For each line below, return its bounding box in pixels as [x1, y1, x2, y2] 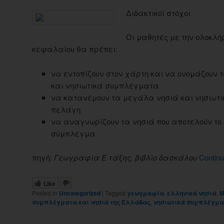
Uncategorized [59, 188, 100, 198]
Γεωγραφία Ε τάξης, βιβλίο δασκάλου [54, 152, 197, 163]
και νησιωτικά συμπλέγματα [50, 79, 159, 90]
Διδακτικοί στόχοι [126, 7, 191, 18]
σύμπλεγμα [50, 127, 95, 138]
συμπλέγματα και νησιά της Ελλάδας [32, 197, 150, 207]
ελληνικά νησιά [167, 188, 216, 198]
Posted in [32, 188, 57, 197]
